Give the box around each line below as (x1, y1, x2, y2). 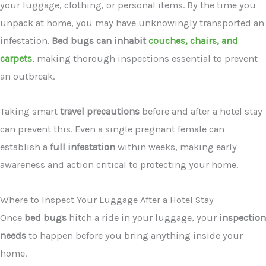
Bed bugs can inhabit (52, 35, 148, 47)
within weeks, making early (115, 141, 237, 153)
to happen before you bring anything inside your (26, 229, 243, 241)
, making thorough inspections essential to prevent (32, 53, 258, 65)
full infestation (50, 141, 115, 153)
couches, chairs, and (148, 35, 238, 47)
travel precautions (60, 105, 140, 117)
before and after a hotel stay (140, 105, 262, 117)
